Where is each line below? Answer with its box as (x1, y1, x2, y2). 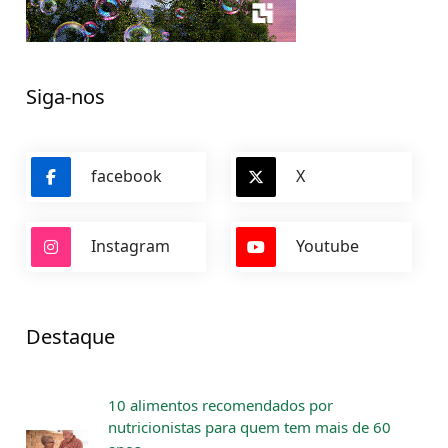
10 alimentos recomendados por (108, 394, 333, 415)
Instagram (91, 235, 170, 258)
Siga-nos (26, 82, 105, 110)
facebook (91, 165, 162, 188)
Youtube (296, 235, 360, 258)
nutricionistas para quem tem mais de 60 (108, 416, 391, 437)
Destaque (26, 322, 115, 350)
